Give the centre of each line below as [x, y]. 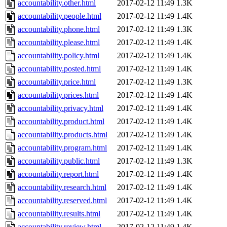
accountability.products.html [63, 135]
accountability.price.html [57, 82]
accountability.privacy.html [61, 108]
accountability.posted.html [59, 69]
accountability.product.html [61, 122]
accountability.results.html [59, 214]
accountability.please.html [59, 43]
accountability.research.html [62, 187]
